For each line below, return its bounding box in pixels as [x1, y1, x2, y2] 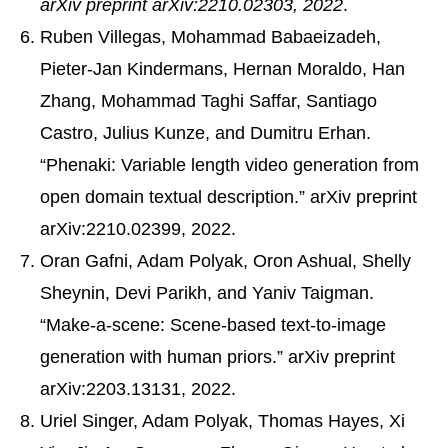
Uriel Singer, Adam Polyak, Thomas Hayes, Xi [40, 410, 405, 431]
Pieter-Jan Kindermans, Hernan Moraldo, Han [40, 58, 405, 79]
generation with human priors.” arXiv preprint [40, 346, 395, 367]
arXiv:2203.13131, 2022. [40, 378, 236, 399]
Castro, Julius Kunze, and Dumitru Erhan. [40, 122, 371, 143]
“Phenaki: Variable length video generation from [40, 154, 419, 175]
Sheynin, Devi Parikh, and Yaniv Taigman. [40, 282, 374, 303]
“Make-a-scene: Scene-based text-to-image [40, 314, 386, 335]
